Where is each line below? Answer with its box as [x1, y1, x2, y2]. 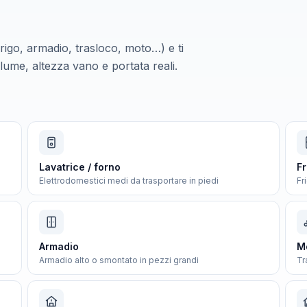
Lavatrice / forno [39, 161, 121, 173]
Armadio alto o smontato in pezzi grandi [39, 255, 199, 265]
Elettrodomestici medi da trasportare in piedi [39, 175, 219, 186]
